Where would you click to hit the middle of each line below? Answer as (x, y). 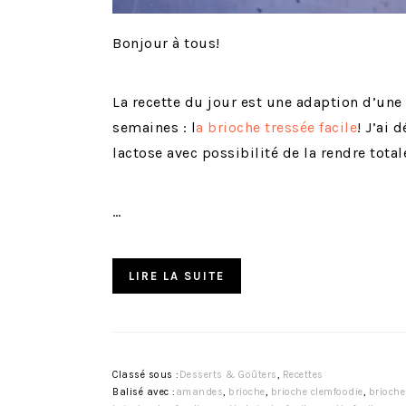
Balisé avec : (144, 392)
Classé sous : (146, 375)
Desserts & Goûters (228, 375)
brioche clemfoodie (317, 392)
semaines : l (154, 128)
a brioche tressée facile (276, 128)
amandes (199, 392)
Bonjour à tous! (166, 43)
